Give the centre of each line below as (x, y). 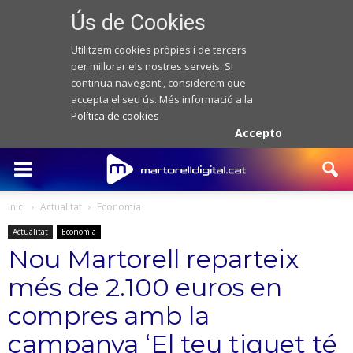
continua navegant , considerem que (158, 83)
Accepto (259, 133)
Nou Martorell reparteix (153, 259)
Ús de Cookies (138, 23)
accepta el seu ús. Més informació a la (162, 99)
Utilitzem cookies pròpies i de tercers (158, 50)
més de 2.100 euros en (145, 287)
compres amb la (109, 316)
